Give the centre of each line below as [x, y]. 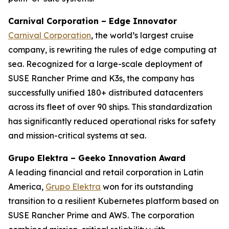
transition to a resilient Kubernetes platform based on [113, 201]
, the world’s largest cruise [142, 35]
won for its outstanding [147, 187]
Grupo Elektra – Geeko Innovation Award [97, 158]
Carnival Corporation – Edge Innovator [93, 21]
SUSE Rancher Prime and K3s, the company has [101, 78]
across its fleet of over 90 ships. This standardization [110, 107]
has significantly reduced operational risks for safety [112, 121]
